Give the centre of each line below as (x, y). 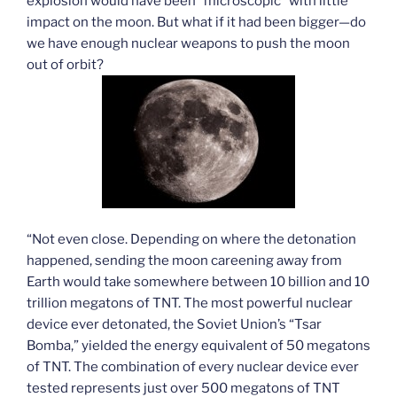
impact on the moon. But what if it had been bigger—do (196, 23)
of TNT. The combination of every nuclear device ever (193, 366)
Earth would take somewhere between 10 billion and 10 (198, 281)
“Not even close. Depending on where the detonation (191, 239)
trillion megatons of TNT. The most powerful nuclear (190, 303)
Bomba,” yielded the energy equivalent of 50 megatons (198, 345)
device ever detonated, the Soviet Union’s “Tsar (174, 324)
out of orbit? (65, 65)
